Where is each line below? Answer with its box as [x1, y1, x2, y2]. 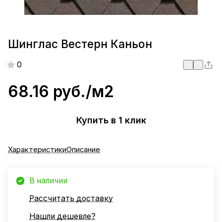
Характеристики [8, 145, 66, 154]
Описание [66, 145, 100, 154]
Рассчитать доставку [29, 193, 113, 203]
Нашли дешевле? [29, 211, 96, 221]
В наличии [29, 175, 67, 185]
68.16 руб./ [8, 81, 92, 101]
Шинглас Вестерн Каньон [8, 37, 152, 51]
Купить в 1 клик [76, 115, 146, 126]
